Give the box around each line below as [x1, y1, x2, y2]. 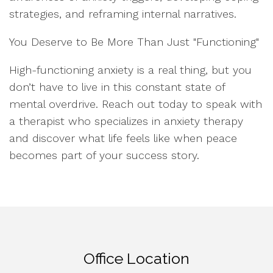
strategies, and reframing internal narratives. [9, 7, 240, 20]
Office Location [83, 249, 190, 268]
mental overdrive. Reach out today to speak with [9, 97, 262, 110]
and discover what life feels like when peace [9, 131, 237, 144]
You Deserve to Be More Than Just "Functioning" [9, 35, 263, 48]
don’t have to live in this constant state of [9, 80, 225, 93]
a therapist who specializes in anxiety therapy [9, 114, 243, 127]
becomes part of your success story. [9, 148, 203, 161]
